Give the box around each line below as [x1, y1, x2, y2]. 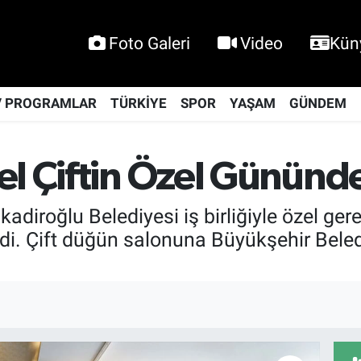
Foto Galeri [109, 33, 190, 54]
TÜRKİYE [110, 95, 167, 112]
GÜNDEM [288, 95, 346, 112]
